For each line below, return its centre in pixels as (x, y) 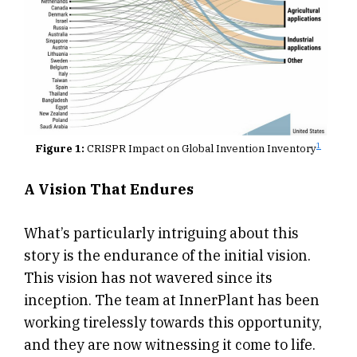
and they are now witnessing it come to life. (170, 345)
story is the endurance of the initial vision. (167, 256)
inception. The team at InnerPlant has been (172, 300)
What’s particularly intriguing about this (161, 233)
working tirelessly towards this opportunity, (173, 323)
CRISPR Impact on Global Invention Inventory (200, 149)
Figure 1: (60, 149)
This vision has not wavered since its (148, 278)
